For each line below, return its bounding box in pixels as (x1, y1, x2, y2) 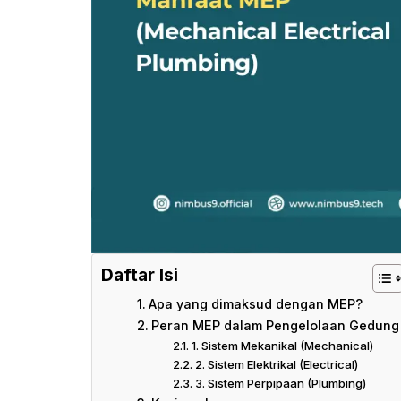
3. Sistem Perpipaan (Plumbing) (194, 376, 366, 390)
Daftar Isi (101, 264, 178, 286)
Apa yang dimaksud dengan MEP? (148, 296, 363, 311)
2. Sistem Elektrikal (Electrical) (194, 357, 358, 371)
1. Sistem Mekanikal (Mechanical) (191, 338, 373, 353)
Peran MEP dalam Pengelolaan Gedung (150, 318, 399, 333)
